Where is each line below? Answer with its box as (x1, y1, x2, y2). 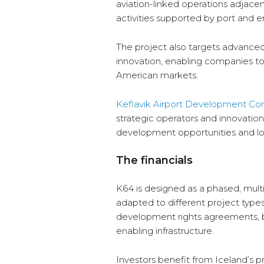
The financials (116, 154, 193, 167)
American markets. (116, 70, 198, 81)
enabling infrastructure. (116, 225, 214, 237)
